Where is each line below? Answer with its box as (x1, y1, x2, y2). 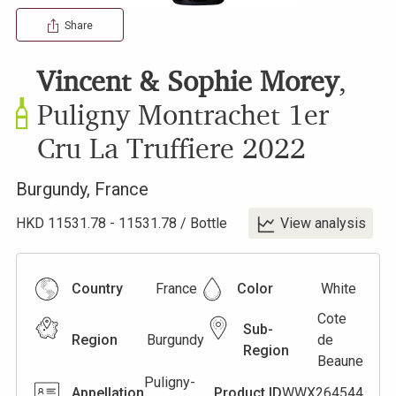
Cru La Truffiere (37, 130, 234, 165)
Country (72, 279, 123, 297)
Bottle (190, 214, 227, 232)
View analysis (280, 214, 366, 232)
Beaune (317, 352, 363, 369)
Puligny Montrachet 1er (37, 96, 329, 132)
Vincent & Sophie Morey (37, 63, 339, 98)
